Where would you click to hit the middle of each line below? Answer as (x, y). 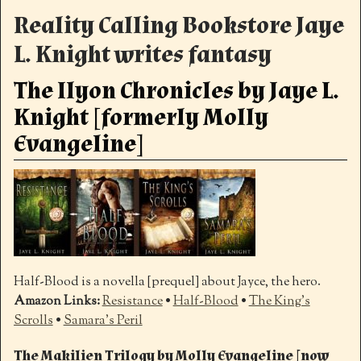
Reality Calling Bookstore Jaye (178, 25)
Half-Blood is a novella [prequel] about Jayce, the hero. (167, 282)
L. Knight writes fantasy (142, 54)
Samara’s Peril (103, 321)
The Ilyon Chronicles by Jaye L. (176, 90)
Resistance (132, 301)
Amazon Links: (58, 301)
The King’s (279, 301)
